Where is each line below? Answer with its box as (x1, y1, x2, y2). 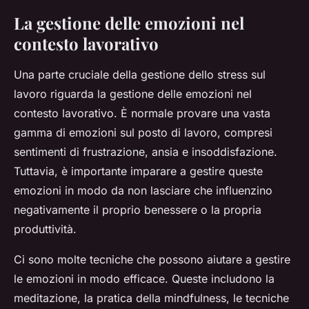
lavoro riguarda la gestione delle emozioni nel (14, 87, 252, 101)
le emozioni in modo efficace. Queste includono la (14, 272, 275, 286)
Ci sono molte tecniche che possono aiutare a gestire (14, 252, 290, 267)
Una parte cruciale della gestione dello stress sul (14, 68, 266, 82)
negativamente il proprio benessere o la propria (14, 203, 261, 217)
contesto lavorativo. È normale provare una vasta (14, 106, 270, 121)
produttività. (14, 222, 77, 237)
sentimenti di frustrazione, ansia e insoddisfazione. (14, 145, 277, 159)
